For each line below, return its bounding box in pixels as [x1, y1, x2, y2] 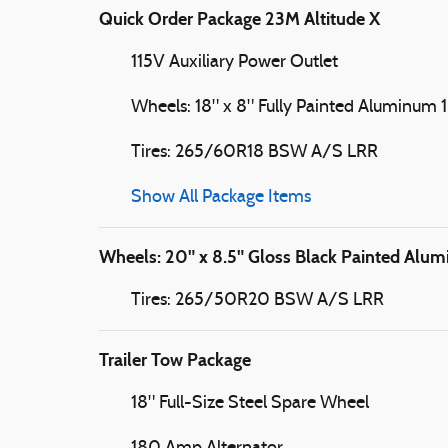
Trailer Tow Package [99, 348, 251, 371]
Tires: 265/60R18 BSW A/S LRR [131, 142, 378, 162]
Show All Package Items [131, 187, 311, 207]
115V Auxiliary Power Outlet [131, 52, 338, 72]
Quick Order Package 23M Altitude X [99, 7, 380, 30]
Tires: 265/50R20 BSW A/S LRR [131, 290, 384, 310]
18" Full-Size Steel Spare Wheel [131, 393, 369, 413]
